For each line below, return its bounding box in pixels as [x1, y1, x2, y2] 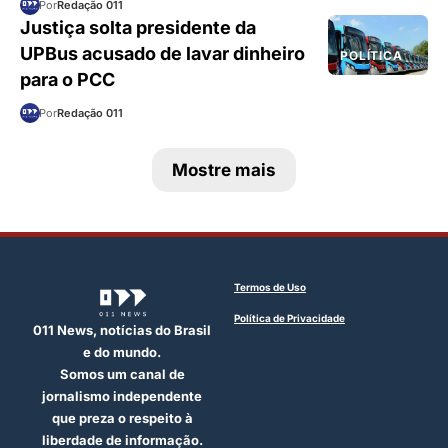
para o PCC [20, 69, 115, 90]
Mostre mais [172, 160, 276, 181]
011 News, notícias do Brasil [33, 322, 211, 339]
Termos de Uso [234, 281, 306, 294]
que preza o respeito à [51, 410, 193, 427]
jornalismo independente [42, 388, 202, 405]
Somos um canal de [59, 366, 185, 383]
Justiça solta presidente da [20, 17, 256, 38]
